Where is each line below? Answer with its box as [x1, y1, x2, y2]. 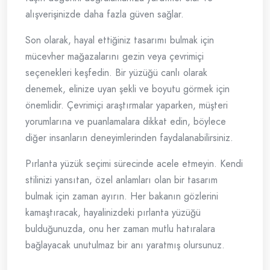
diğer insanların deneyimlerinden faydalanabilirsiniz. [25, 131, 233, 145]
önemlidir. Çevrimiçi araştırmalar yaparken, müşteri [25, 98, 228, 113]
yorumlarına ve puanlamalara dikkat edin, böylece [25, 115, 226, 129]
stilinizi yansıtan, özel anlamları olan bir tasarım [25, 173, 218, 187]
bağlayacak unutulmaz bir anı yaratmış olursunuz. [25, 238, 225, 253]
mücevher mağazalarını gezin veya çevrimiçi [25, 49, 204, 64]
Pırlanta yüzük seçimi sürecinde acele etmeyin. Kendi [25, 157, 243, 171]
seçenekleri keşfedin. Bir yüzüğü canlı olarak [25, 66, 207, 80]
